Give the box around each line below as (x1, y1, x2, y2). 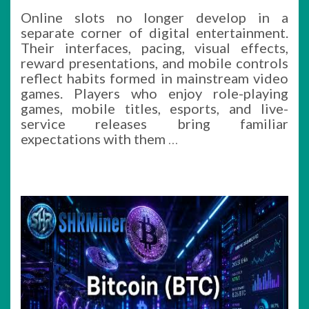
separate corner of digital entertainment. (21, 24, 288, 41)
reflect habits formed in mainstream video (21, 70, 288, 86)
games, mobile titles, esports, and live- (21, 100, 288, 117)
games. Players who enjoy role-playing (21, 85, 288, 101)
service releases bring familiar (21, 115, 288, 132)
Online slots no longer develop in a (21, 9, 288, 26)
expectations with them (21, 130, 168, 147)
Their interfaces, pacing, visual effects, (21, 39, 288, 56)
